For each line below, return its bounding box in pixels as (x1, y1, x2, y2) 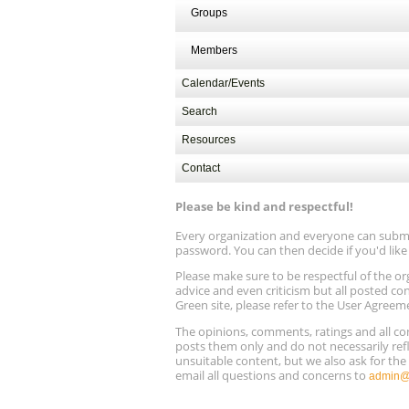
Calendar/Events (182, 76, 265, 89)
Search (182, 104, 217, 118)
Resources (182, 132, 236, 146)
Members (191, 43, 237, 57)
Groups (191, 5, 227, 19)
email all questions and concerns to (175, 366, 369, 383)
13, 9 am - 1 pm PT (221, 16, 314, 29)
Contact (182, 161, 220, 174)
